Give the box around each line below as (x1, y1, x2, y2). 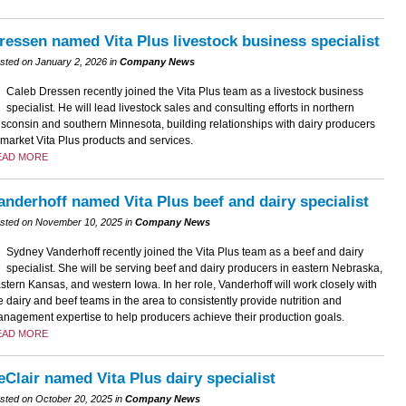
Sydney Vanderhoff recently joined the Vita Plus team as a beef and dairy (5, 246, 363, 259)
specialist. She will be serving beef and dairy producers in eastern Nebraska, (5, 262, 382, 275)
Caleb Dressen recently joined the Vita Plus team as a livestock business (5, 85, 363, 99)
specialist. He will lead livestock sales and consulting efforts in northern (5, 101, 354, 115)
